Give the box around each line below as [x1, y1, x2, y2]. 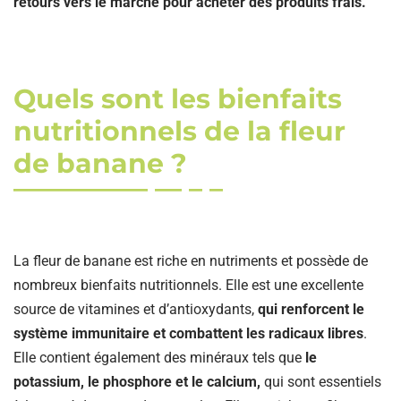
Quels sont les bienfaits [13, 81, 343, 115]
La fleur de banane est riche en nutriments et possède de [13, 252, 368, 269]
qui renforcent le [258, 300, 364, 318]
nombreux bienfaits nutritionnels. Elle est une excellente [13, 276, 363, 294]
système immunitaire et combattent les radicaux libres [13, 324, 363, 342]
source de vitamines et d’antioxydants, [13, 300, 258, 318]
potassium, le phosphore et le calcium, [13, 372, 260, 390]
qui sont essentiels [260, 372, 381, 390]
